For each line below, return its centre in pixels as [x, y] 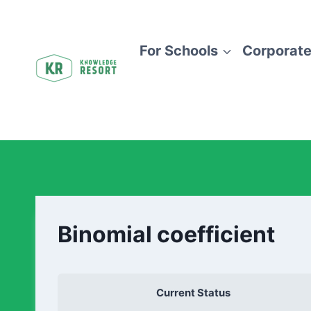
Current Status [193, 293]
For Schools [179, 51]
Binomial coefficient [166, 234]
